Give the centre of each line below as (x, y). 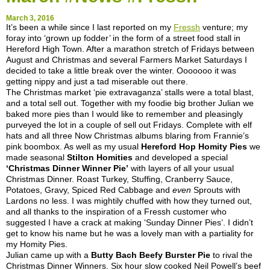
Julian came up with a (49, 255)
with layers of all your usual (181, 168)
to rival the (231, 255)
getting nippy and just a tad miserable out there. (97, 82)
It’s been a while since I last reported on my (90, 27)
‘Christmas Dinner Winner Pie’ (67, 168)
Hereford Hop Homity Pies (194, 147)
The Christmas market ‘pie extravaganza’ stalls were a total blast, (130, 93)
